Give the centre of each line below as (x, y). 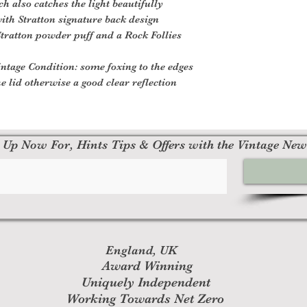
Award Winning (147, 266)
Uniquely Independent (146, 282)
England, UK (143, 250)
